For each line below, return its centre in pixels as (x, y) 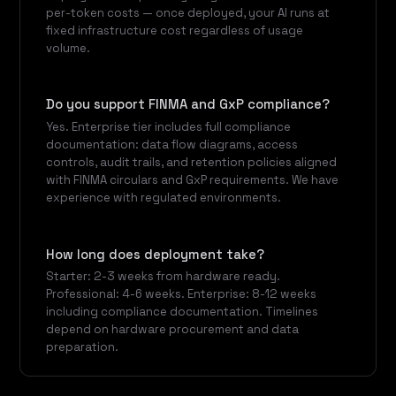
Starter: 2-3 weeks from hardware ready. (164, 276)
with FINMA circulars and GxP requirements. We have (193, 179)
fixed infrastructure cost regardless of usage (175, 30)
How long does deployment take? (156, 254)
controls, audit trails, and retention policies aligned (192, 162)
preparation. (83, 347)
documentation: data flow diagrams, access (172, 144)
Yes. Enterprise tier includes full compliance (169, 126)
